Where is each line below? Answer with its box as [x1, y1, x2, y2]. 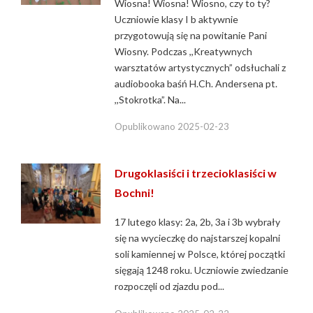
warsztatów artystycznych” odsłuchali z [115, 61, 286, 73]
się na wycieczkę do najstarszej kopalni [115, 232, 281, 245]
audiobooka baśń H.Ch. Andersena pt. [115, 77, 278, 89]
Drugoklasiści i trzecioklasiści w [115, 166, 277, 180]
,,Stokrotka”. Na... [115, 93, 187, 105]
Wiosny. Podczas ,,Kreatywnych [115, 45, 253, 57]
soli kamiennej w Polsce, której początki [115, 248, 286, 261]
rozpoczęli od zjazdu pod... [115, 280, 225, 293]
